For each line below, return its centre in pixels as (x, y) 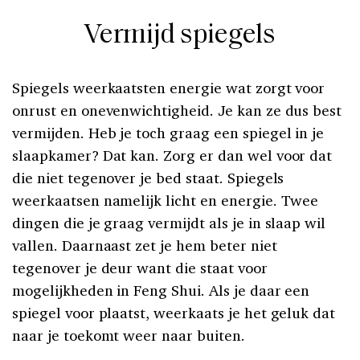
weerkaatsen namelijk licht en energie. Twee (166, 200)
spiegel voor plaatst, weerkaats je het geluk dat (174, 313)
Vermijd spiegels (180, 36)
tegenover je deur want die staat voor (140, 268)
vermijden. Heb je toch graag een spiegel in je (168, 133)
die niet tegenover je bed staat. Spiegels (148, 178)
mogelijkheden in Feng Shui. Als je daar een (161, 290)
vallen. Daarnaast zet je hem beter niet (145, 245)
